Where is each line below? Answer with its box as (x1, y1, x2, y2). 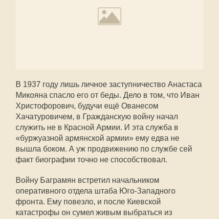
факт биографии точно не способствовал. (16, 155, 167, 164)
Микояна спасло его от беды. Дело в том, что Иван (16, 91, 199, 99)
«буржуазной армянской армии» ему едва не (16, 134, 179, 142)
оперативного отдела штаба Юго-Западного (16, 187, 175, 195)
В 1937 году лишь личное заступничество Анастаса (16, 80, 202, 88)
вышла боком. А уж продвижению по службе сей (16, 145, 192, 153)
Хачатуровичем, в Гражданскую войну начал (16, 112, 178, 121)
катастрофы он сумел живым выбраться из (16, 208, 172, 217)
